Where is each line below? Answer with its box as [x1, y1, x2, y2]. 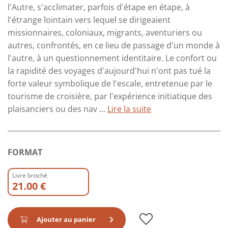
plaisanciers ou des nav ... [8, 103, 107, 115]
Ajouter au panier [35, 214, 97, 224]
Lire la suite [107, 103, 151, 115]
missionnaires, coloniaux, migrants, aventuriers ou [8, 26, 202, 38]
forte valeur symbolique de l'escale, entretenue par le [8, 77, 212, 89]
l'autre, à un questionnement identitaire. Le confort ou [8, 52, 217, 64]
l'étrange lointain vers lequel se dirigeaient [8, 14, 170, 25]
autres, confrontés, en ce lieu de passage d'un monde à [8, 39, 220, 51]
